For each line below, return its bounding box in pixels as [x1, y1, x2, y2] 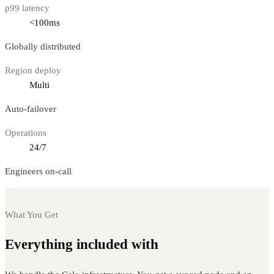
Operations [5, 128, 46, 138]
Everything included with [5, 237, 162, 253]
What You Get [5, 210, 58, 220]
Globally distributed [5, 42, 81, 52]
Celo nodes [162, 237, 228, 253]
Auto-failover [5, 104, 56, 114]
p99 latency [5, 3, 50, 13]
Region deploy [5, 65, 61, 76]
